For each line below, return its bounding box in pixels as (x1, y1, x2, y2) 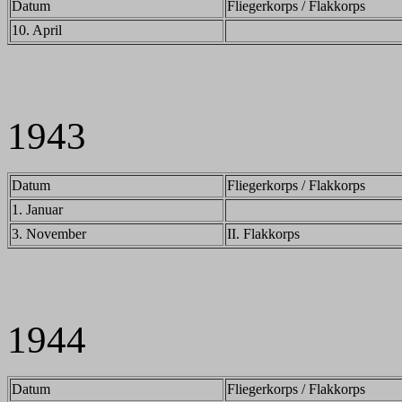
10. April (12, 22, 62, 38)
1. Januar (12, 202, 63, 217)
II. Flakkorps (227, 226, 300, 241)
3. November (12, 226, 86, 241)
